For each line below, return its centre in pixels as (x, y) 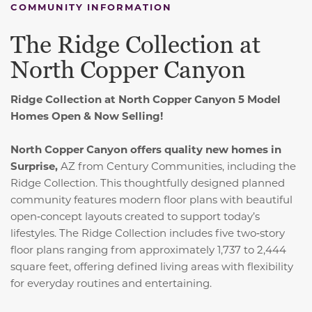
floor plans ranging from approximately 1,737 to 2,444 (148, 250)
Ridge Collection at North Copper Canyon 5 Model (146, 99)
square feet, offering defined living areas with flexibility (152, 266)
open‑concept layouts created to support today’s (135, 216)
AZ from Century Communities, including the (178, 166)
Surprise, (36, 166)
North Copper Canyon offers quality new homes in (146, 149)
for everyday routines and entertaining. (111, 283)
